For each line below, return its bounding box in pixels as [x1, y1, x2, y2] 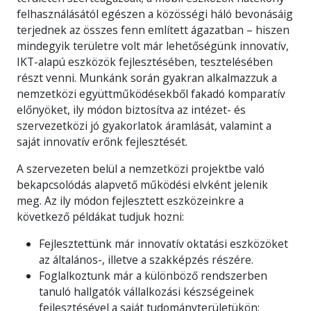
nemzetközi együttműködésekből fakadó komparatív [17, 85, 285, 101]
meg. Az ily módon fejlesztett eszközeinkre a [17, 192, 244, 208]
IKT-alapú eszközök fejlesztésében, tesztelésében [17, 53, 273, 69]
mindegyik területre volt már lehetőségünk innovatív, [17, 37, 289, 53]
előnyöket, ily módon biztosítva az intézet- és [17, 101, 246, 117]
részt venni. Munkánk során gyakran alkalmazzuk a [17, 69, 277, 85]
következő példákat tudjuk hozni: [17, 208, 184, 224]
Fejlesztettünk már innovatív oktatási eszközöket [39, 235, 288, 251]
